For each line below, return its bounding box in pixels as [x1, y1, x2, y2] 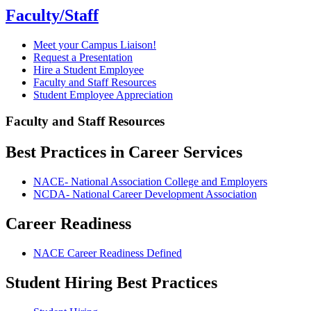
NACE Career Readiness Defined [33, 247, 182, 260]
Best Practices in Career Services [6, 143, 242, 162]
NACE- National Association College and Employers [33, 176, 267, 188]
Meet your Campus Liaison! [33, 38, 156, 51]
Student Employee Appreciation [33, 88, 173, 101]
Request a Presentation [33, 51, 133, 63]
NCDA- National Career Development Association [33, 188, 257, 201]
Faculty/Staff [6, 6, 99, 24]
